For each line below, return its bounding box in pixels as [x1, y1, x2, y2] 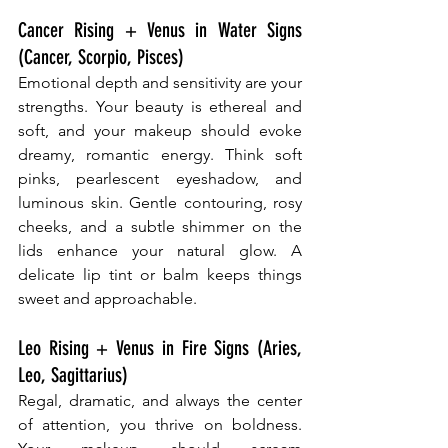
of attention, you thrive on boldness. [18, 415, 302, 435]
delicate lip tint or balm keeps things [18, 265, 302, 285]
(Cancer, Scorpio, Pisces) [18, 45, 184, 70]
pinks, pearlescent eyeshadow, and [18, 169, 302, 189]
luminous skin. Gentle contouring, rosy [18, 193, 302, 213]
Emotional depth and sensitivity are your [18, 73, 302, 93]
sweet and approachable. [18, 289, 197, 309]
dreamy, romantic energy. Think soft [18, 145, 302, 165]
